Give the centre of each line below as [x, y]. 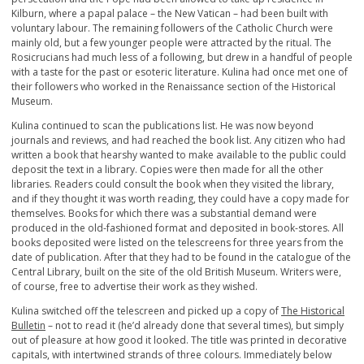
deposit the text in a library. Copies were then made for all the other [167, 170]
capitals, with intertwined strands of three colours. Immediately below [171, 355]
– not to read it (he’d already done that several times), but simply [195, 326]
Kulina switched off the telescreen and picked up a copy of [146, 311]
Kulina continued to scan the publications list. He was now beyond [162, 126]
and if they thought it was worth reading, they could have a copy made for [180, 199]
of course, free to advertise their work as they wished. [134, 287]
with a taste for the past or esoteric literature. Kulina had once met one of [180, 72]
